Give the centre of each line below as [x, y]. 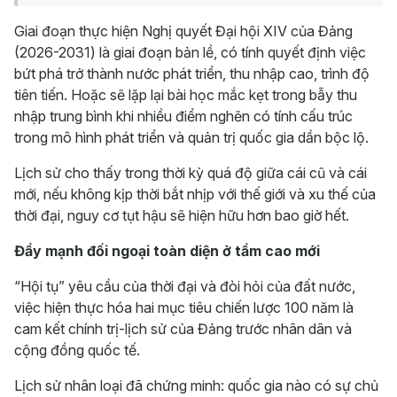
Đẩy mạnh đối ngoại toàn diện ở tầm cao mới [167, 251]
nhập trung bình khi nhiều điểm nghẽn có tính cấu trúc [183, 116]
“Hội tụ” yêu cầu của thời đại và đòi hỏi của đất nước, [185, 286]
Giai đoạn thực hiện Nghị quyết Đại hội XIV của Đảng [183, 31]
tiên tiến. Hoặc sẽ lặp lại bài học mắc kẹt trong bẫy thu [186, 95]
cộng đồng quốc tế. [77, 350]
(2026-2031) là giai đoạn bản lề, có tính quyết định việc [190, 52]
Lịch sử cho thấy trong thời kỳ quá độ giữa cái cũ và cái [191, 173]
